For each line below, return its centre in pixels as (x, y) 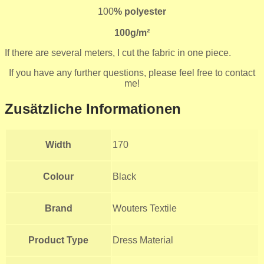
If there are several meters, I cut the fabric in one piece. (118, 52)
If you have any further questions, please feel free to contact (132, 72)
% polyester (140, 11)
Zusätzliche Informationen (93, 108)
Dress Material (143, 240)
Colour (58, 177)
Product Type (58, 240)
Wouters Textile (145, 209)
